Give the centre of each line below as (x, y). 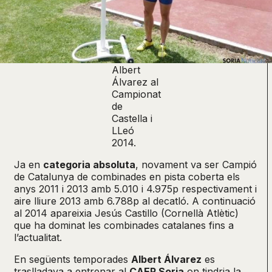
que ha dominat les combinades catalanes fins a (124, 225)
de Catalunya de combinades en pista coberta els (127, 176)
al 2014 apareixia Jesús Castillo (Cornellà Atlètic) (126, 213)
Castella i (132, 118)
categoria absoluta (89, 164)
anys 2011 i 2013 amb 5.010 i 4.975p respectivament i (135, 189)
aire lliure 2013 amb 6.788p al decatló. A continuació (135, 201)
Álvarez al (135, 82)
